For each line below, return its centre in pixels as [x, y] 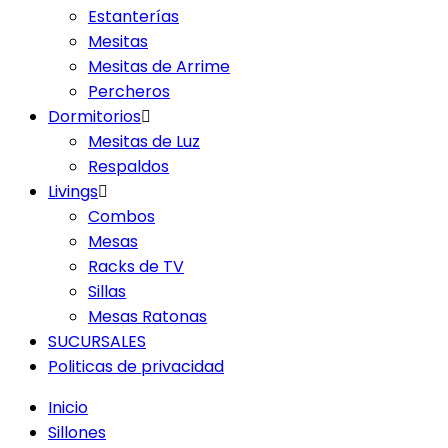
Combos [121, 216]
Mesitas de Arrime [159, 66]
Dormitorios [94, 116]
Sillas [107, 291]
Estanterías [133, 16]
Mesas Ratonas [147, 316]
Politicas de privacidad [136, 366]
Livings [73, 191]
